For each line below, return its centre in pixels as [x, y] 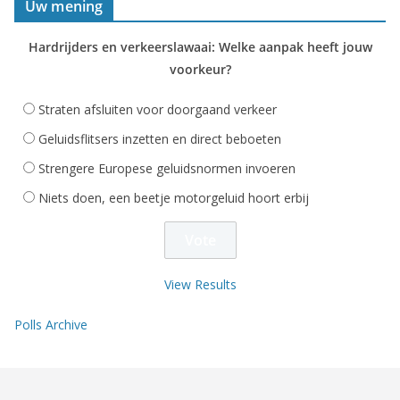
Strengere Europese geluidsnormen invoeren [167, 168]
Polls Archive [51, 324]
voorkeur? [200, 69]
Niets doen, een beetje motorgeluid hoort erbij [174, 197]
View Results [200, 284]
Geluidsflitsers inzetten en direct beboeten [160, 138]
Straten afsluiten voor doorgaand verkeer [158, 109]
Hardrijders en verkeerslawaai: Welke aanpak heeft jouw [200, 46]
